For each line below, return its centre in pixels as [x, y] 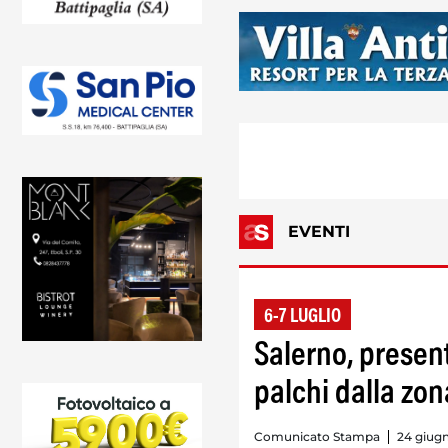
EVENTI [319, 231]
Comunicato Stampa [317, 436]
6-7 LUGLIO [302, 316]
